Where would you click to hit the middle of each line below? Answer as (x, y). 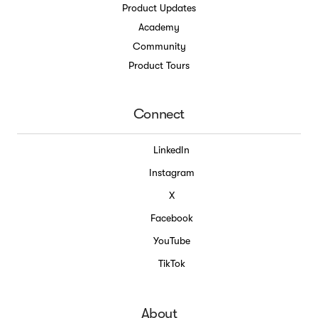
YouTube (171, 240)
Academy (159, 27)
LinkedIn (172, 149)
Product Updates (159, 8)
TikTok (171, 263)
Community (159, 46)
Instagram (171, 172)
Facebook (171, 218)
